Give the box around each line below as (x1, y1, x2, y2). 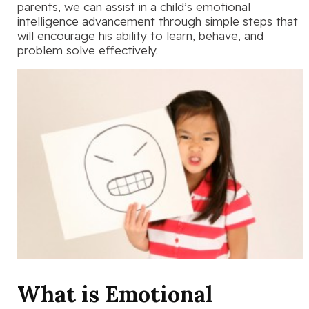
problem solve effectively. (17, 43, 158, 58)
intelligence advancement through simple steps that (17, 14, 298, 29)
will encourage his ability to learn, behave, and (17, 28, 263, 43)
